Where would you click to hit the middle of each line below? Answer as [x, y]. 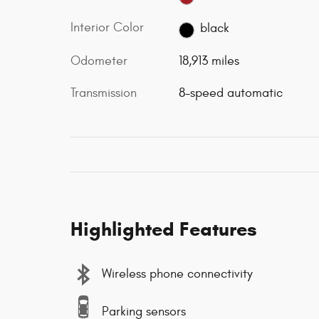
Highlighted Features [164, 229]
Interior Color [107, 28]
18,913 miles [209, 61]
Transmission [104, 93]
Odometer [99, 61]
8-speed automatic [230, 93]
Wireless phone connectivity [177, 274]
